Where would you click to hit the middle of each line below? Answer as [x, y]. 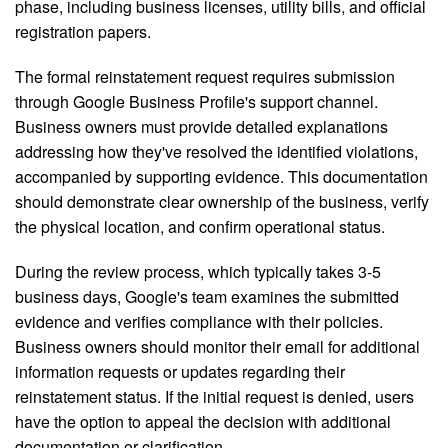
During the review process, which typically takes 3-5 [198, 272]
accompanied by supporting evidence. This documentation [221, 177]
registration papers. [83, 32]
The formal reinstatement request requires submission [205, 77]
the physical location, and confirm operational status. [200, 227]
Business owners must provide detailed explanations [201, 127]
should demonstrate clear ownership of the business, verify [222, 202]
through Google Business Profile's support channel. [196, 102]
